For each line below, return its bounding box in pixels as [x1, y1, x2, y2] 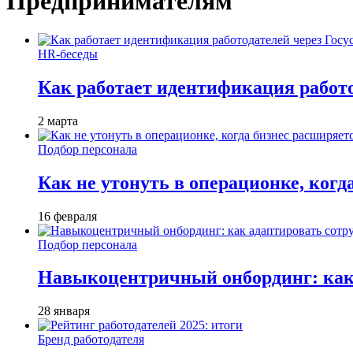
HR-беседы [38, 46, 98, 61]
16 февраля [38, 209, 97, 223]
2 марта [38, 113, 78, 128]
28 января [38, 304, 90, 318]
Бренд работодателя [38, 333, 144, 347]
